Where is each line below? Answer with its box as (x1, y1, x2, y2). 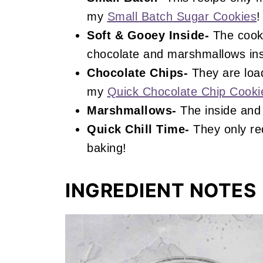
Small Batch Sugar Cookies (107, 10, 257, 23)
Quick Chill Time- (87, 123, 190, 136)
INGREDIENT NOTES (65, 179, 256, 202)
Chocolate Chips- (87, 66, 188, 79)
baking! (87, 141, 127, 154)
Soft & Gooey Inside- (87, 29, 209, 42)
